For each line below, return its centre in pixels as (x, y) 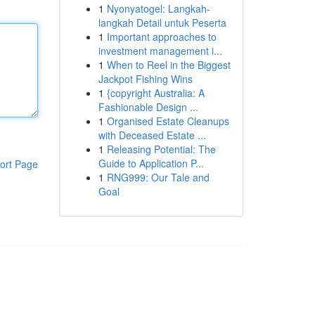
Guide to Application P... (151, 163)
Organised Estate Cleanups (168, 121)
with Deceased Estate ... (152, 135)
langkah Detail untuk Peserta (162, 22)
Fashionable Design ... (148, 107)
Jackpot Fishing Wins (145, 79)
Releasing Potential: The (161, 149)
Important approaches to (161, 37)
